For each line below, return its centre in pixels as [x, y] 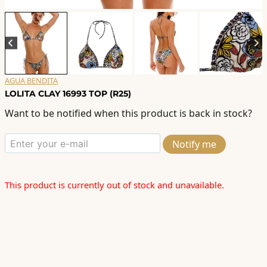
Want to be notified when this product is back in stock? [128, 114]
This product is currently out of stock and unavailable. [114, 185]
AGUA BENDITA [31, 80]
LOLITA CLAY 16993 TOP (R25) [68, 93]
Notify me [194, 144]
